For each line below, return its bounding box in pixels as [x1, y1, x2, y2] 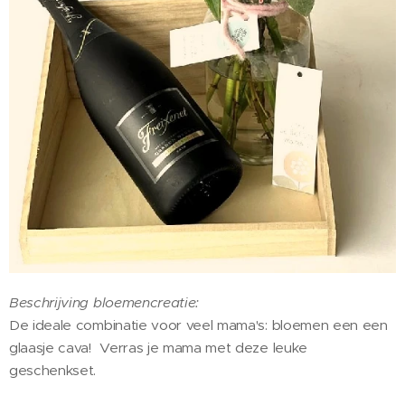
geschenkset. [9, 361, 97, 379]
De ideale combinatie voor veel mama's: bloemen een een [9, 316, 388, 334]
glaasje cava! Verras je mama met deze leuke [9, 338, 307, 356]
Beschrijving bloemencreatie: [9, 293, 200, 311]
